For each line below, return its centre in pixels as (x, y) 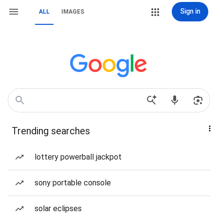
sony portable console (73, 183)
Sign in (190, 11)
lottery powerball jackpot (78, 157)
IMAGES (73, 12)
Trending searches (51, 131)
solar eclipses (58, 209)
